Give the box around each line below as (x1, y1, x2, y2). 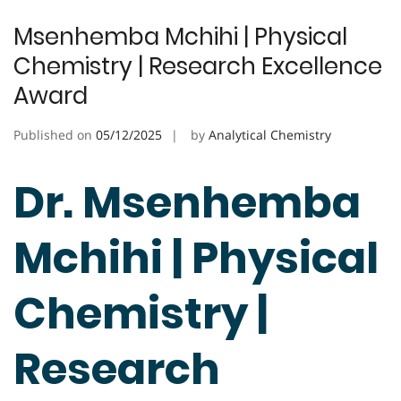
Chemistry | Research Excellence (13, 50, 382, 83)
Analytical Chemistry (209, 126, 331, 144)
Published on (13, 126, 96, 144)
